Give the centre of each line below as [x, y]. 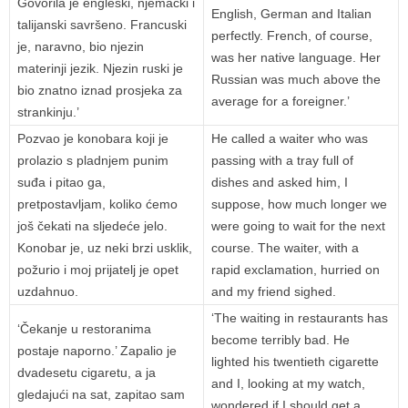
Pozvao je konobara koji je [93, 139]
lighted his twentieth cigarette [295, 362]
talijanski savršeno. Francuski [102, 25]
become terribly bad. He [280, 340]
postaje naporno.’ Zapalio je [97, 351]
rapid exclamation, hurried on [296, 270]
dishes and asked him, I [280, 183]
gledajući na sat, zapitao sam [101, 395]
